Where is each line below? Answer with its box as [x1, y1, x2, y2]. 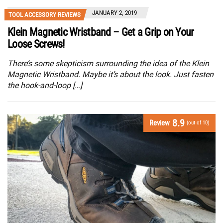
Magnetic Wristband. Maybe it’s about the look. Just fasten [7, 69, 214, 79]
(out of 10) [187, 119, 210, 126]
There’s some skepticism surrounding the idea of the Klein [7, 58, 209, 68]
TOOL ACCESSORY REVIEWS [8, 10, 81, 18]
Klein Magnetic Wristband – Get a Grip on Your [7, 25, 194, 38]
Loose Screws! [7, 37, 65, 50]
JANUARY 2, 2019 [92, 8, 137, 16]
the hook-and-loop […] [7, 80, 82, 90]
